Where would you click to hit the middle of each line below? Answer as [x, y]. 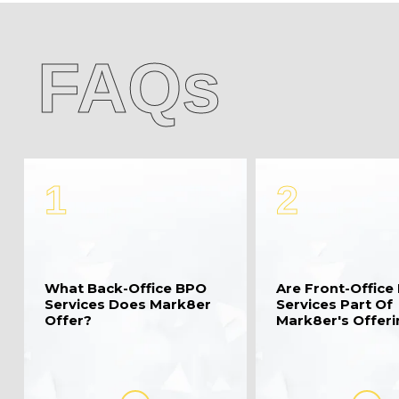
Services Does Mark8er [128, 305]
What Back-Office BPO [126, 289]
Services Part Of [335, 305]
